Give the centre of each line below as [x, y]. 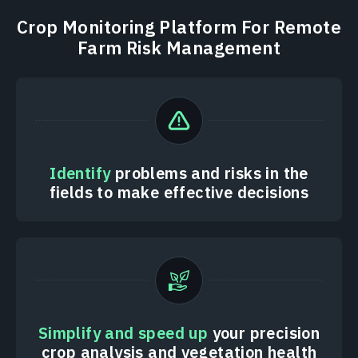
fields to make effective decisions [179, 192]
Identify [80, 173]
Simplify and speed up [123, 332]
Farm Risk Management [179, 47]
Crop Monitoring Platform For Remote [179, 26]
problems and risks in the [209, 173]
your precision [264, 332]
